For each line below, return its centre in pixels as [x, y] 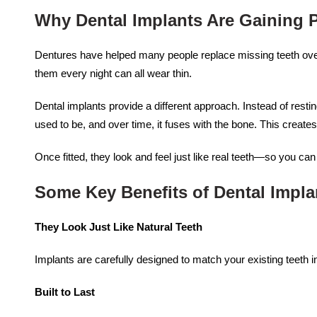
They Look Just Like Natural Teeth [118, 226]
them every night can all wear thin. [113, 73]
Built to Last [64, 292]
